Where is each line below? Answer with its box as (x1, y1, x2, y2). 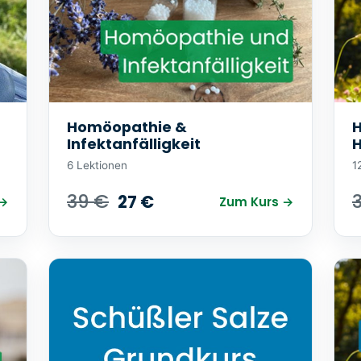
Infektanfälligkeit (67, 134, 201, 155)
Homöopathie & (67, 117, 187, 138)
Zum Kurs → (219, 193, 294, 210)
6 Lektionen (67, 159, 127, 172)
